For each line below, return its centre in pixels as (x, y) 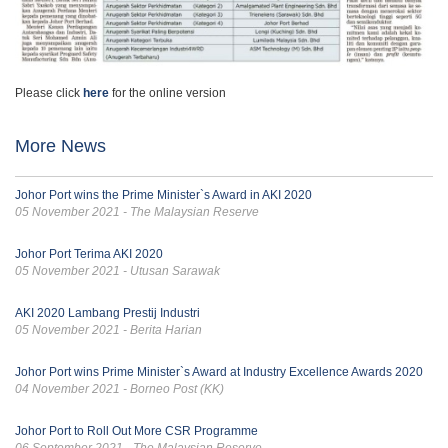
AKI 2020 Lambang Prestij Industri (107, 312)
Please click (49, 92)
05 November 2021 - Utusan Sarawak (117, 270)
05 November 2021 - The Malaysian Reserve (137, 211)
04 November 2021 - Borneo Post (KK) (119, 388)
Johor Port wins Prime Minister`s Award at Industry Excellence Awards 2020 (219, 371)
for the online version (167, 92)
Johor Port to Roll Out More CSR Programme (136, 430)
